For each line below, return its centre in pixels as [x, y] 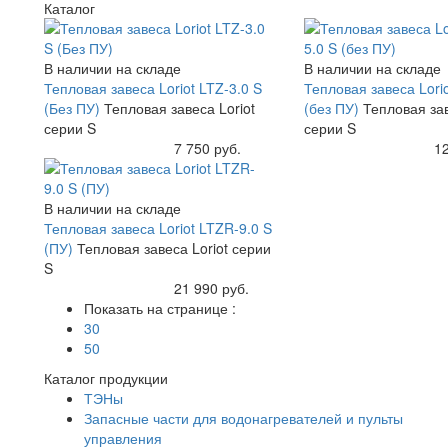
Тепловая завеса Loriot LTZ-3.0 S [153, 87]
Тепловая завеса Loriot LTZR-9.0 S [158, 227]
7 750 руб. [207, 147]
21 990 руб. [211, 287]
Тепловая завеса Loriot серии [174, 247]
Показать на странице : [160, 307]
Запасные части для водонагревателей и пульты [243, 417]
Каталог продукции [106, 377]
